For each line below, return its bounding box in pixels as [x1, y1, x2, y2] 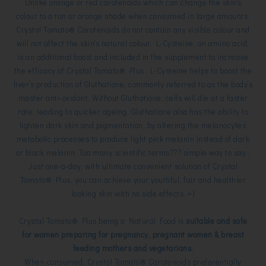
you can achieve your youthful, [74, 175, 184, 185]
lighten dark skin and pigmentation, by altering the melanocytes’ [19, 120, 247, 131]
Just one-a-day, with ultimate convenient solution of [28, 161, 213, 172]
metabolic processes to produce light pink [16, 134, 166, 144]
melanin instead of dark [165, 134, 250, 144]
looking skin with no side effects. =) [71, 188, 195, 199]
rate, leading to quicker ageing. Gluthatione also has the [18, 106, 218, 117]
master [18, 93, 46, 103]
